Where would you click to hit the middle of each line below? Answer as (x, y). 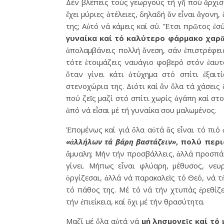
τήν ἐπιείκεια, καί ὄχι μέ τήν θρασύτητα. (135, 201)
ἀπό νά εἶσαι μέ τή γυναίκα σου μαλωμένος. (141, 110)
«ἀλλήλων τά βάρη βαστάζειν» (121, 141)
